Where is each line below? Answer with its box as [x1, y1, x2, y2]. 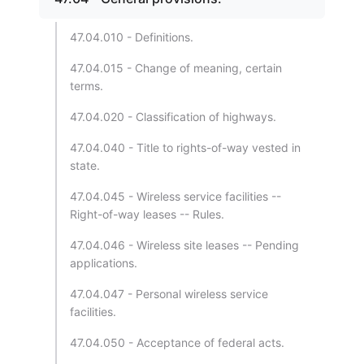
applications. [70, 256, 137, 270]
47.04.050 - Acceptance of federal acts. [70, 336, 284, 349]
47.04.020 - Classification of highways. [70, 110, 276, 123]
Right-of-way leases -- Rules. [70, 207, 224, 221]
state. [70, 158, 100, 172]
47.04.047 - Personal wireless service [70, 287, 268, 301]
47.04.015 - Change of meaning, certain [70, 61, 282, 75]
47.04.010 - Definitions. [70, 30, 193, 44]
